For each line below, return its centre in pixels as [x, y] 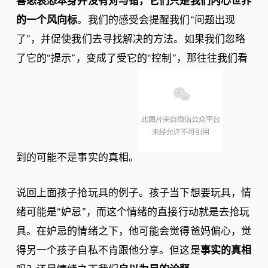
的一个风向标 [47, 20]
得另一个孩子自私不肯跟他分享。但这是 [108, 250]
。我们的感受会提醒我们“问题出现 [156, 20]
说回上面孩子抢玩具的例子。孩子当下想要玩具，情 [134, 193]
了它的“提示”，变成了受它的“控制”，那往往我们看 [132, 58]
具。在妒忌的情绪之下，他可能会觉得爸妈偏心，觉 [134, 231]
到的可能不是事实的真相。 [77, 158]
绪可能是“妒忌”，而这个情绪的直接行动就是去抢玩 [133, 212]
